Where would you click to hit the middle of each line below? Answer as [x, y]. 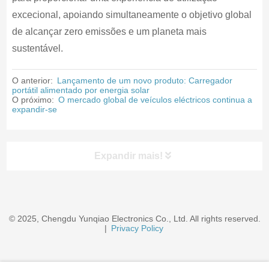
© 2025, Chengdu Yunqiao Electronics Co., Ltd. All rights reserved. [134, 219]
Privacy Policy [137, 228]
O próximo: [34, 100]
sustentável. [37, 48]
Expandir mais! [130, 156]
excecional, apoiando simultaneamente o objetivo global [131, 15]
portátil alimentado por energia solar [80, 90]
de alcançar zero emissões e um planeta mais [109, 32]
